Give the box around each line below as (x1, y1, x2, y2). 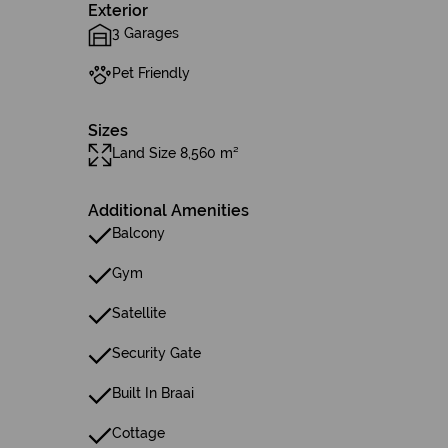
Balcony (112, 225, 165, 241)
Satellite (112, 305, 166, 321)
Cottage (112, 425, 165, 441)
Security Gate (112, 345, 201, 361)
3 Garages (112, 25, 179, 41)
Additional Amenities (88, 201, 249, 220)
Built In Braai (112, 385, 194, 401)
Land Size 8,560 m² (112, 145, 239, 161)
